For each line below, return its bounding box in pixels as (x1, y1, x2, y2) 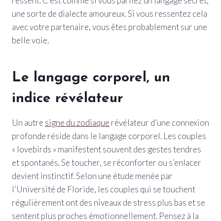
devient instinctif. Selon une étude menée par (12, 170, 173, 181)
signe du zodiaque (45, 117, 110, 128)
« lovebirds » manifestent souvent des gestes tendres (12, 144, 201, 154)
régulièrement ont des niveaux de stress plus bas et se (12, 197, 205, 208)
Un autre (12, 117, 45, 128)
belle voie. (12, 35, 49, 45)
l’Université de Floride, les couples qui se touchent (12, 184, 195, 194)
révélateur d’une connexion (110, 117, 209, 128)
